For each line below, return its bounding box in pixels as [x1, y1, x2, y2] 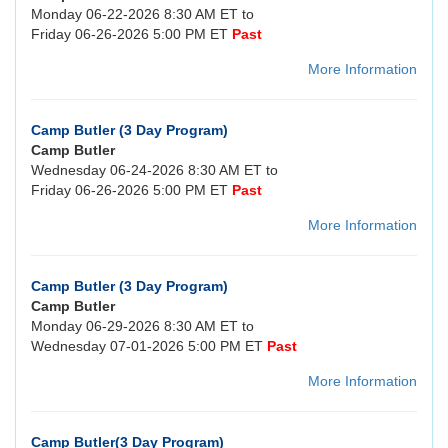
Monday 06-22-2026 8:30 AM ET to [31, 6, 254, 23]
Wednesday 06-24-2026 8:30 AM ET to [31, 162, 278, 179]
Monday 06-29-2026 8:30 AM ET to [31, 318, 254, 335]
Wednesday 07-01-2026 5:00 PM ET [31, 338, 267, 355]
